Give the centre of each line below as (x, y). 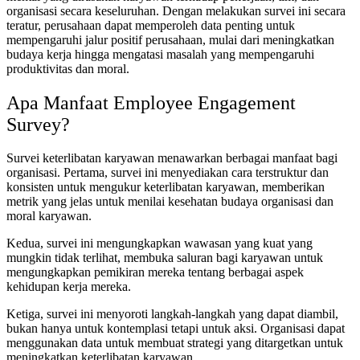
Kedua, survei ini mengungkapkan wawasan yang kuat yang (160, 243)
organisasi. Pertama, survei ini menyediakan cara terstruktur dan (168, 173)
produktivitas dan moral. (68, 68)
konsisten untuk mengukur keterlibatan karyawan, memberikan (166, 187)
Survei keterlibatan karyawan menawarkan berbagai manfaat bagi (172, 158)
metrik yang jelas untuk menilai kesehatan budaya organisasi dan (170, 202)
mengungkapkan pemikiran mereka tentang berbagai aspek (155, 272)
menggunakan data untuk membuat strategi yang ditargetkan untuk (175, 343)
